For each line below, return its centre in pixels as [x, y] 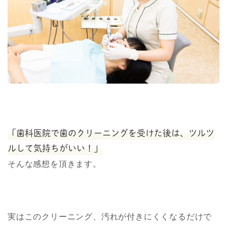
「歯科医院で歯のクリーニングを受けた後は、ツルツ [111, 133]
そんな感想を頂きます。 [54, 164]
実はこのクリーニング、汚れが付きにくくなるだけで [110, 216]
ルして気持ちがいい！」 [55, 148]
